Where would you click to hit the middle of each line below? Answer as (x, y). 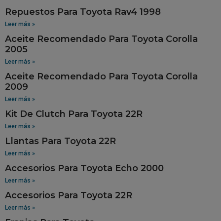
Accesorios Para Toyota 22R (69, 195)
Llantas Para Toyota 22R (60, 141)
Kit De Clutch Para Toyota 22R (74, 114)
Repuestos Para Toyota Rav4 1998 (83, 12)
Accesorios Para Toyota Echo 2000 (84, 168)
